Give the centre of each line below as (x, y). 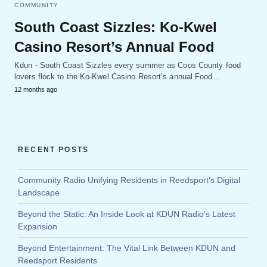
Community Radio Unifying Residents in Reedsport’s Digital (129, 180)
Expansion (38, 227)
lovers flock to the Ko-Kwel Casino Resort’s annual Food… (117, 77)
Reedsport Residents (58, 261)
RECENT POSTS (54, 150)
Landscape (39, 193)
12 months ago (36, 90)
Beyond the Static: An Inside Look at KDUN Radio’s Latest (127, 214)
